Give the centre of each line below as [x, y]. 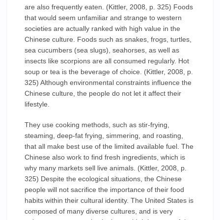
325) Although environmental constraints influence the [108, 82]
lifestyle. [37, 104]
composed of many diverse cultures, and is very [99, 211]
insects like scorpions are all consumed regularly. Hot [107, 61]
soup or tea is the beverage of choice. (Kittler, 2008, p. [109, 72]
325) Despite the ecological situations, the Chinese [103, 179]
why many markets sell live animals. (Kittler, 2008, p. [106, 168]
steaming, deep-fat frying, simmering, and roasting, [104, 136]
